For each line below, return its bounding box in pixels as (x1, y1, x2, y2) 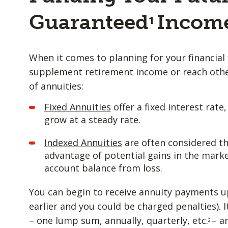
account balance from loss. (44, 162, 162, 174)
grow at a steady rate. (44, 113, 140, 126)
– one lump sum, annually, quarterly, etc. (28, 214, 208, 226)
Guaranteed (28, 10, 149, 34)
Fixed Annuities (44, 101, 111, 113)
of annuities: (28, 80, 83, 92)
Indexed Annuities (44, 136, 122, 149)
